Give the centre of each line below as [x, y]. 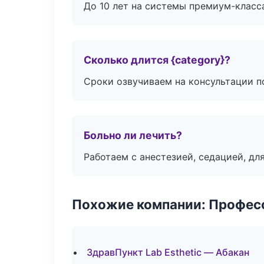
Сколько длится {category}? [157, 60]
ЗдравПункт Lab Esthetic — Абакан [168, 252]
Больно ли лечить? [133, 135]
